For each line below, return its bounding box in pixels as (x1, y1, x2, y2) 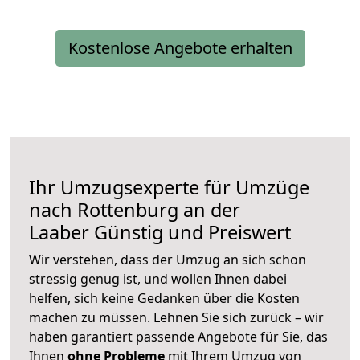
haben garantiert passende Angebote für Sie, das (29, 328, 328, 346)
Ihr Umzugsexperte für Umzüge (29, 174, 309, 201)
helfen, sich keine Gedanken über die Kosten (29, 289, 300, 308)
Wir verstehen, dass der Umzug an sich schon (29, 251, 306, 269)
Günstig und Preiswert (89, 219, 291, 246)
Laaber (29, 219, 89, 246)
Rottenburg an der (77, 197, 240, 223)
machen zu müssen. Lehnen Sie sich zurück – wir (29, 309, 324, 327)
